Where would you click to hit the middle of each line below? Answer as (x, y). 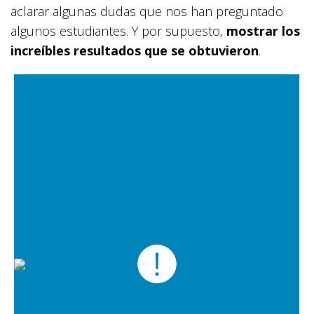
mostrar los (263, 31)
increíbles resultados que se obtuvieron (135, 50)
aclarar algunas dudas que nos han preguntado (147, 11)
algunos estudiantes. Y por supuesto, (118, 31)
